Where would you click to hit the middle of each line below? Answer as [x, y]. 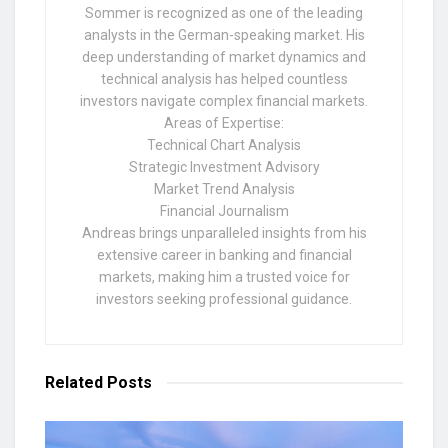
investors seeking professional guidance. [224, 299]
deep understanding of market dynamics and [224, 57]
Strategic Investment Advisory [224, 167]
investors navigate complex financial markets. [224, 101]
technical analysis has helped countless [224, 79]
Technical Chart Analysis [224, 145]
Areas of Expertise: [224, 123]
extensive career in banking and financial [224, 255]
